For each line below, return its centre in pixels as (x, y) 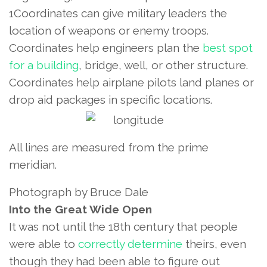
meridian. (33, 164)
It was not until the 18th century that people (123, 226)
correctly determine (130, 243)
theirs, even (214, 243)
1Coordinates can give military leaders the (118, 13)
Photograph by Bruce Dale (79, 192)
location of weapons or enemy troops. (109, 30)
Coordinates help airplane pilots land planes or (131, 82)
